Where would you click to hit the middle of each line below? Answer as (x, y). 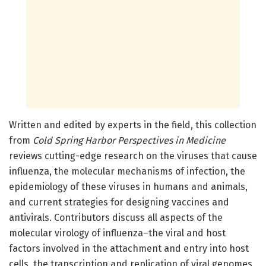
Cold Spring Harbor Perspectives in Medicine (129, 140)
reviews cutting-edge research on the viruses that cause (133, 156)
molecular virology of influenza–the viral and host (117, 233)
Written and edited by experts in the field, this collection (133, 125)
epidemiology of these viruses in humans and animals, (128, 186)
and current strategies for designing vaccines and (119, 202)
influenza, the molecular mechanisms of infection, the (127, 171)
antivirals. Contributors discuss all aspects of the (116, 217)
